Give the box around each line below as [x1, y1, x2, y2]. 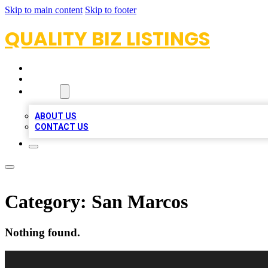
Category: [5, 191, 92, 213]
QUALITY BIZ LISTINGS [5, 25, 210, 52]
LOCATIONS [29, 74, 81, 84]
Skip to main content [5, 5, 83, 15]
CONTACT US [35, 122, 89, 132]
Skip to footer [85, 5, 136, 15]
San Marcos [92, 191, 188, 213]
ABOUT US [35, 111, 77, 121]
